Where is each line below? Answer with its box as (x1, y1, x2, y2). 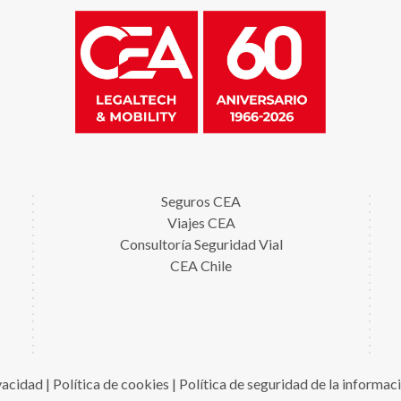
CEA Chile (170, 257, 233, 275)
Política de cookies (52, 375, 169, 393)
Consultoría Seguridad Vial (119, 235, 283, 253)
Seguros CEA (161, 192, 242, 210)
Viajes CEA (166, 214, 235, 232)
